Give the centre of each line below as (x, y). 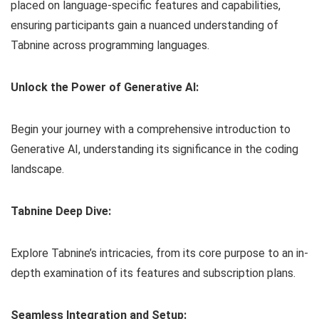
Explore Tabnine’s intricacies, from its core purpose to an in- (159, 253)
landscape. (37, 169)
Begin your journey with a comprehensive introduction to (151, 130)
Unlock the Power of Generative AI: (105, 88)
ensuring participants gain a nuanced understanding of (145, 26)
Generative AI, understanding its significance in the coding (155, 150)
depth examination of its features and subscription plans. (153, 273)
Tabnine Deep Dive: (61, 211)
